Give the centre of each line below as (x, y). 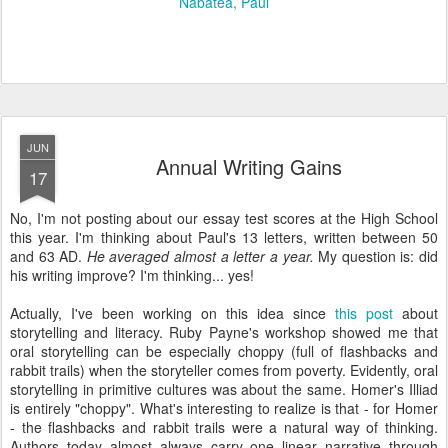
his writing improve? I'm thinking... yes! (132, 275)
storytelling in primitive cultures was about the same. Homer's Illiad (224, 389)
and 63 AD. (48, 256)
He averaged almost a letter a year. (200, 256)
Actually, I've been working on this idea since (172, 313)
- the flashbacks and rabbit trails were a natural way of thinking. (224, 427)
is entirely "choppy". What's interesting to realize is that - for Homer (224, 408)
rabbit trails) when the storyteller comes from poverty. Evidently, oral (224, 370)
